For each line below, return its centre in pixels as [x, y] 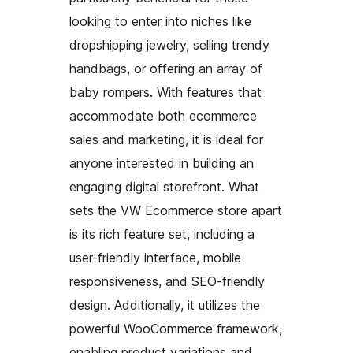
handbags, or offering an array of [166, 69]
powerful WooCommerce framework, [176, 329]
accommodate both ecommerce [163, 116]
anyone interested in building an [162, 163]
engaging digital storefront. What [164, 187]
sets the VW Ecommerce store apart [176, 211]
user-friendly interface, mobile [155, 258]
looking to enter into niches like [160, 22]
